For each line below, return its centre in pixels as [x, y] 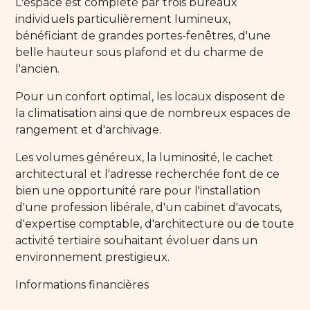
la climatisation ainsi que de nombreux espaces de [153, 113]
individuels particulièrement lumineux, [123, 19]
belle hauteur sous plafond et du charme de [140, 52]
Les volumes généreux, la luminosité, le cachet [145, 157]
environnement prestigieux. [93, 257]
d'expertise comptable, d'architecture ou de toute [155, 224]
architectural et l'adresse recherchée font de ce [148, 174]
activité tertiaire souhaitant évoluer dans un [137, 240]
